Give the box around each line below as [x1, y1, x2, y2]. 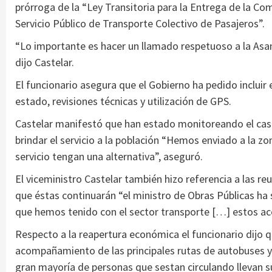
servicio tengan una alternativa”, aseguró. [15, 149, 203, 163]
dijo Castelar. [15, 55, 74, 69]
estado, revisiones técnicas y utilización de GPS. [15, 93, 231, 108]
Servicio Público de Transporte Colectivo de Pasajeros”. [15, 16, 265, 30]
